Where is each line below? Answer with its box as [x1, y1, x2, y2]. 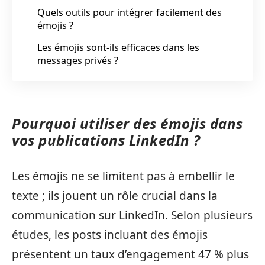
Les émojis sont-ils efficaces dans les [37, 40, 199, 54]
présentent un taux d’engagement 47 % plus [12, 246, 249, 262]
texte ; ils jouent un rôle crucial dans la [12, 188, 218, 203]
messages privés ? [37, 53, 118, 67]
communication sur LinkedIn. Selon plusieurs [12, 207, 253, 223]
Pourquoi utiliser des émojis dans [12, 114, 243, 133]
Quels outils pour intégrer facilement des [37, 5, 222, 19]
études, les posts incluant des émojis [12, 227, 208, 243]
